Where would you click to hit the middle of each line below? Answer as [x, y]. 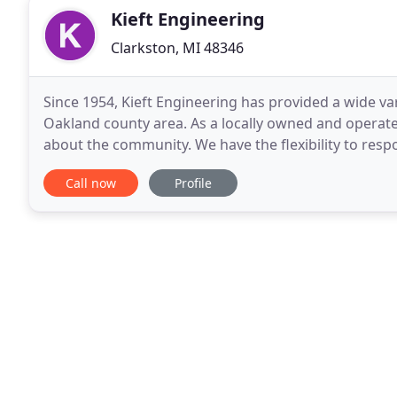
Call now [91, 183]
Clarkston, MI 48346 [177, 48]
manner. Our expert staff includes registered [192, 166]
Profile [193, 183]
